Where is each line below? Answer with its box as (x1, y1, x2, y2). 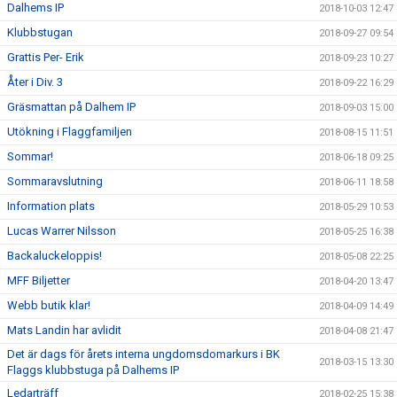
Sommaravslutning (7, 174, 103, 188)
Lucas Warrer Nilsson (7, 223, 116, 237)
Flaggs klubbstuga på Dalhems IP (7, 362, 179, 377)
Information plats (7, 198, 95, 213)
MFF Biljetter (7, 273, 70, 287)
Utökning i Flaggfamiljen (7, 124, 132, 138)
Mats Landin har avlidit (7, 323, 121, 337)
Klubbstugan (7, 25, 73, 39)
